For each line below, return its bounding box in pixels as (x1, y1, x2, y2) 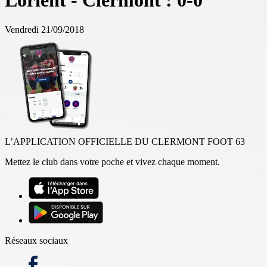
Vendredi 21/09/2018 (5, 24, 84, 35)
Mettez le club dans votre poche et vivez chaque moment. (5, 156, 220, 167)
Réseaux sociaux (5, 235, 68, 246)
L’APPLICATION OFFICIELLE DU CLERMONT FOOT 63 (5, 136, 245, 147)
